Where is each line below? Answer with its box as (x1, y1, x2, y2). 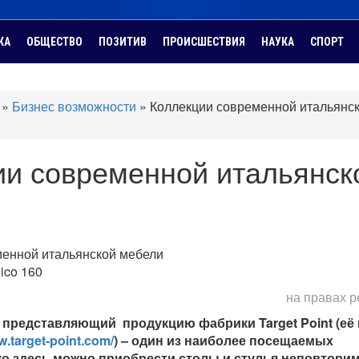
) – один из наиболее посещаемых (114, 330, 333, 349)
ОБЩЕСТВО (26, 35, 83, 48)
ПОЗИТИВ (99, 35, 147, 48)
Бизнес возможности (12, 97, 136, 115)
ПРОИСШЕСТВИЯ (163, 35, 245, 48)
